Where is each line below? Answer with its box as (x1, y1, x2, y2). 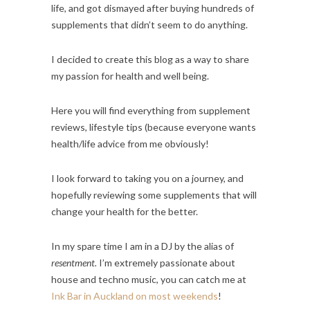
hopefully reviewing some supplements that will (51, 188, 257, 201)
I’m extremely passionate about (97, 256, 235, 268)
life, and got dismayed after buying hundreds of (51, 1, 254, 14)
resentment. (51, 256, 97, 268)
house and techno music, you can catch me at (51, 273, 246, 285)
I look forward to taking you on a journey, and (51, 172, 244, 184)
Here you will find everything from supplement (51, 104, 250, 116)
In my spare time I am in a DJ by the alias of (51, 239, 234, 252)
